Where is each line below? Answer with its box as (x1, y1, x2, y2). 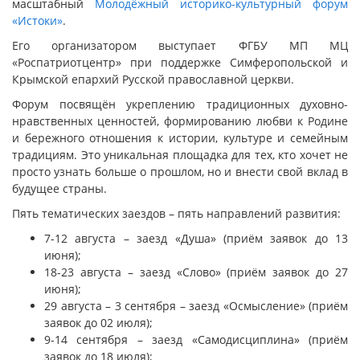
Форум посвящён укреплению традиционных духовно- (12, 96, 348, 112)
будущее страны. (12, 181, 107, 197)
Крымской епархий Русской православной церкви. (12, 72, 294, 88)
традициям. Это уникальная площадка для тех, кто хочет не (12, 147, 348, 163)
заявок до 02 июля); (44, 315, 153, 331)
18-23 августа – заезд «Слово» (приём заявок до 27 (44, 264, 348, 280)
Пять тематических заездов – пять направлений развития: (12, 206, 341, 222)
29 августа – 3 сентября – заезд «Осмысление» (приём (44, 298, 348, 314)
